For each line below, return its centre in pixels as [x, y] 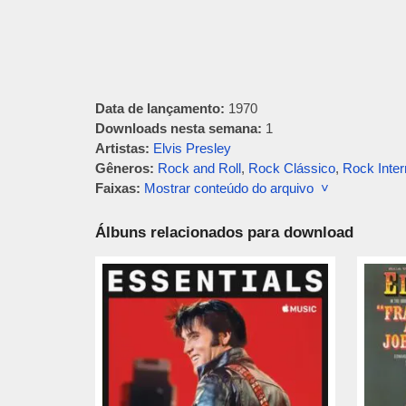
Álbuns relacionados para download [224, 232]
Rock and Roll [199, 168]
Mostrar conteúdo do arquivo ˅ [236, 188]
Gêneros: [124, 168]
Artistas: [122, 148]
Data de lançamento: [159, 108]
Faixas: [117, 188]
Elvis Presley [192, 148]
